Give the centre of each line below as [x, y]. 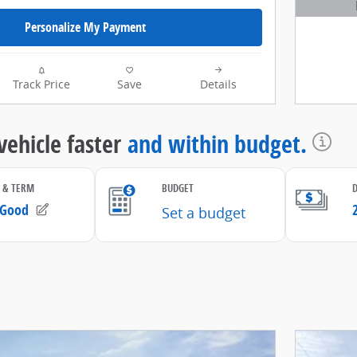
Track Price [41, 84]
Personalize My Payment [85, 27]
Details [218, 84]
